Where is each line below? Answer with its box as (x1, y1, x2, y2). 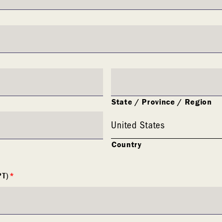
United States (111, 118, 166, 131)
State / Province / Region (111, 97, 212, 107)
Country (111, 139, 142, 150)
